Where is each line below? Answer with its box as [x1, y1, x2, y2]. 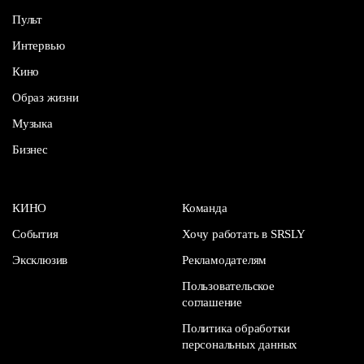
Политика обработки [182, 321, 290, 335]
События [12, 227, 58, 240]
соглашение [182, 295, 242, 309]
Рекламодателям [182, 253, 267, 266]
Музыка [12, 116, 53, 130]
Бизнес [12, 142, 48, 156]
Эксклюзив [12, 253, 68, 266]
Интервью [12, 38, 65, 52]
